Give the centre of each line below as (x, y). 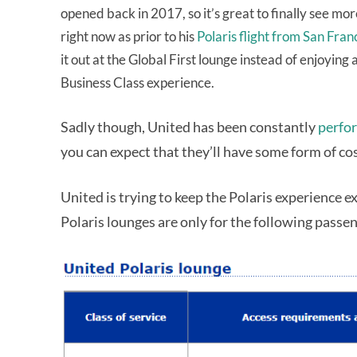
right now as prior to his (129, 37)
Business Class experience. (137, 83)
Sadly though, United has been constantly (189, 127)
